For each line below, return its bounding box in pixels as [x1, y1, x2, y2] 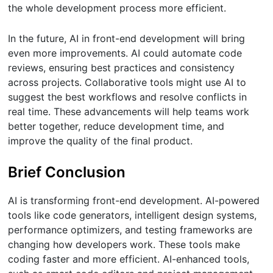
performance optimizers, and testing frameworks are [8, 223, 253, 236]
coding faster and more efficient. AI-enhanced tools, [8, 252, 250, 265]
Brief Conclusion [8, 163, 126, 182]
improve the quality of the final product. [8, 135, 193, 147]
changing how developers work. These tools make [8, 238, 241, 250]
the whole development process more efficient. [8, 2, 227, 15]
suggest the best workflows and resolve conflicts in [8, 91, 247, 104]
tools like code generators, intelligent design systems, [8, 208, 257, 221]
